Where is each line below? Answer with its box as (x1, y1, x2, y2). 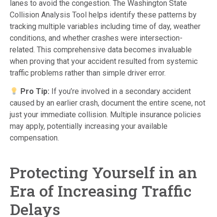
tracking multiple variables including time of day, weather (10, 21, 201, 31)
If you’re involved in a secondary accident (49, 87, 191, 96)
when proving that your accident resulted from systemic (10, 56, 198, 66)
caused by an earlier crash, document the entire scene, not (10, 98, 205, 108)
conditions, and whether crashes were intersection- (10, 33, 183, 43)
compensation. (10, 133, 59, 143)
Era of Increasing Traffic (10, 180, 192, 201)
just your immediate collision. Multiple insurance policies (10, 110, 201, 120)
